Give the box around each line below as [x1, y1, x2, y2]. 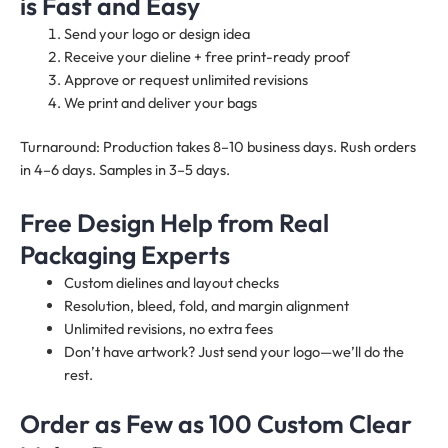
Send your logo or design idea [63, 23, 250, 43]
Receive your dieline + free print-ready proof [63, 46, 350, 66]
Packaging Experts [20, 238, 230, 271]
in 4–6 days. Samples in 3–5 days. [20, 160, 230, 180]
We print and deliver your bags [63, 92, 257, 112]
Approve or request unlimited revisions [63, 69, 308, 89]
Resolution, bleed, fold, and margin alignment [63, 295, 349, 315]
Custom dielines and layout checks [63, 272, 279, 292]
